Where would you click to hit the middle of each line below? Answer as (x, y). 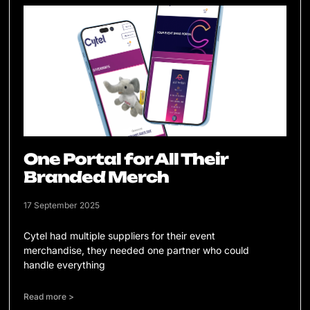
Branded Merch (97, 177)
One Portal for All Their (126, 159)
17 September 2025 (62, 206)
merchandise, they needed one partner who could (137, 250)
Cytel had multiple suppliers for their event (120, 236)
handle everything (65, 265)
